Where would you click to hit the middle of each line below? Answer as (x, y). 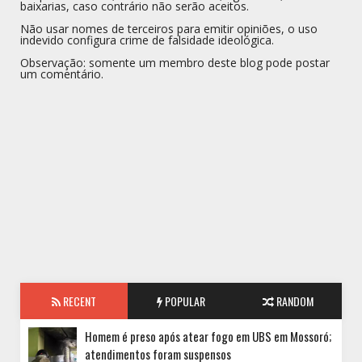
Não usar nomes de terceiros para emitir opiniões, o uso (169, 29)
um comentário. (62, 74)
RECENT (78, 301)
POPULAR (183, 301)
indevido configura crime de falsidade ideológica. (147, 40)
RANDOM (294, 301)
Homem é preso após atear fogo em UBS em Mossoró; (208, 337)
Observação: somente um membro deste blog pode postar (175, 63)
